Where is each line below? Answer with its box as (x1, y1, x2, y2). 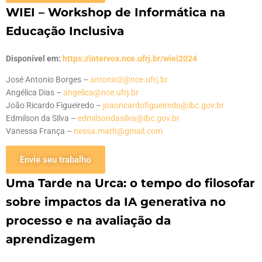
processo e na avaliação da (6, 213, 171, 227)
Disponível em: (6, 53, 63, 63)
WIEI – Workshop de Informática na (6, 5, 225, 19)
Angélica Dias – (6, 87, 63, 97)
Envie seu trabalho (20, 154, 91, 165)
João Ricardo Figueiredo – (6, 100, 103, 110)
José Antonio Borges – (6, 74, 90, 84)
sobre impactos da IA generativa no (6, 194, 226, 209)
